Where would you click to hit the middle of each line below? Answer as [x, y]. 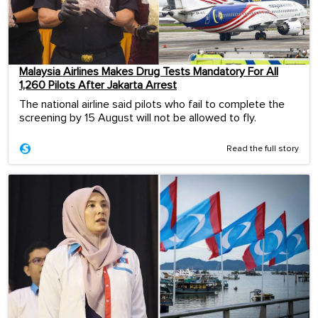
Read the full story [263, 149]
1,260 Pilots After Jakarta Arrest [98, 86]
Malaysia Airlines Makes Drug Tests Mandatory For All [149, 72]
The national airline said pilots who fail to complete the [152, 105]
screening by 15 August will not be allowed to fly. [138, 118]
